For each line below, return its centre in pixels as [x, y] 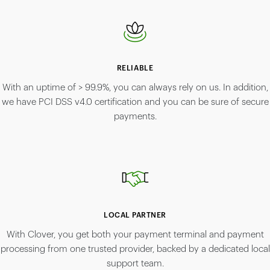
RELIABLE [135, 68]
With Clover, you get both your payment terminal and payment [135, 235]
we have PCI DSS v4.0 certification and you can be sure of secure [135, 102]
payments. [135, 117]
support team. [135, 264]
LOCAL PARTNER [135, 215]
